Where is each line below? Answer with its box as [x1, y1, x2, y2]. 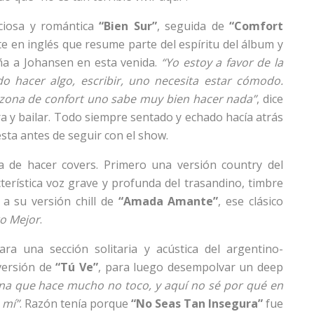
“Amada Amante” [118, 193, 219, 209]
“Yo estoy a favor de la [161, 54, 284, 70]
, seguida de [156, 18, 230, 34]
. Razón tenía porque [19, 295, 131, 311]
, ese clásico [218, 193, 283, 209]
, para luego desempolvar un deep [97, 259, 284, 275]
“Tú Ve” [55, 259, 98, 275]
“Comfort [229, 18, 284, 34]
